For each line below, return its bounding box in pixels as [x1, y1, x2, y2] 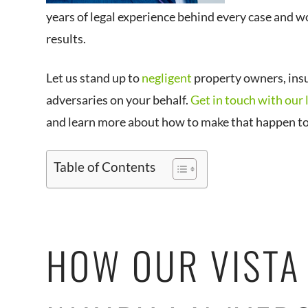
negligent [142, 70, 192, 85]
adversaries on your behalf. [46, 92, 191, 107]
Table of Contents [54, 159, 156, 175]
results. [46, 31, 87, 46]
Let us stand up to [46, 70, 142, 85]
